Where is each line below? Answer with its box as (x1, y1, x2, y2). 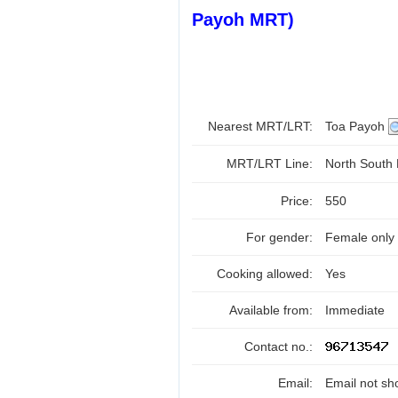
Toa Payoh (325, 119, 388, 133)
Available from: (229, 303, 316, 317)
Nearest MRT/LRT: (208, 119, 316, 133)
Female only (325, 230, 394, 244)
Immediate (325, 303, 385, 317)
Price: (281, 194, 316, 208)
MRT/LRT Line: (227, 156, 316, 171)
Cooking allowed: (217, 267, 316, 281)
